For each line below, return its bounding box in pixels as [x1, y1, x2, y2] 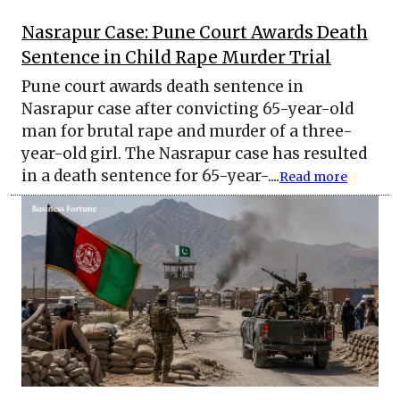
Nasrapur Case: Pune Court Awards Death [21, 21, 368, 43]
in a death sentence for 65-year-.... [21, 165, 279, 186]
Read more [279, 169, 347, 185]
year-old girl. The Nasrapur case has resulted [21, 143, 367, 163]
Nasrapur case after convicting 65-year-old [21, 98, 354, 119]
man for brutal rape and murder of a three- [21, 121, 353, 141]
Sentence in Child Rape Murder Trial [21, 46, 331, 68]
